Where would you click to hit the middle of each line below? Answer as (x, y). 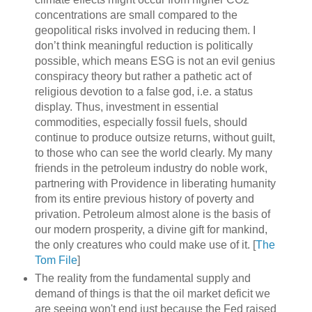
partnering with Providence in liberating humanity (155, 183)
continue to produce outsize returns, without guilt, (155, 137)
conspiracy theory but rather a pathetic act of (143, 76)
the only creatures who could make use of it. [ (145, 244)
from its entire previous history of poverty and (144, 198)
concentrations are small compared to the (136, 15)
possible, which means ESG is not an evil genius (155, 61)
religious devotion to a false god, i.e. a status (143, 91)
